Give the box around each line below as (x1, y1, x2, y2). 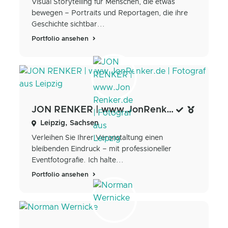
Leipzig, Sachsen (40, 119, 99, 127)
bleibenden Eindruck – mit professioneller (32, 145, 172, 153)
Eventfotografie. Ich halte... (32, 156, 124, 164)
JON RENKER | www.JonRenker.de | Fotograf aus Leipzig (166, 105, 174, 115)
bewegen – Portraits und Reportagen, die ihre (32, 9, 188, 17)
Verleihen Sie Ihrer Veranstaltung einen (32, 134, 163, 141)
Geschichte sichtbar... (32, 20, 105, 28)
